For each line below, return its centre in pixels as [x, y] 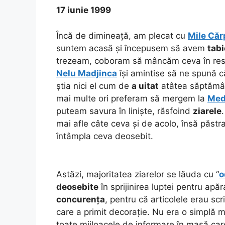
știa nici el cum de [94, 86]
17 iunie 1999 [84, 10]
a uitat [145, 86]
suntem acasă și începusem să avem [132, 48]
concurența [81, 199]
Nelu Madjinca [87, 73]
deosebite [77, 187]
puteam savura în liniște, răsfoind [125, 111]
